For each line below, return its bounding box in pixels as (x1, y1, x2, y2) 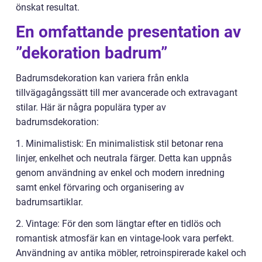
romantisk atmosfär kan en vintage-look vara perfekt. (16, 233, 234, 244)
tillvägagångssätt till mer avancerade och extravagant (16, 87, 237, 99)
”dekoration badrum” (16, 43, 167, 63)
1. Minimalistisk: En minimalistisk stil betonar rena (16, 138, 223, 150)
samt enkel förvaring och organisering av (16, 182, 184, 194)
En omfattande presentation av (16, 22, 241, 42)
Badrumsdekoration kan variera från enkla (16, 73, 189, 84)
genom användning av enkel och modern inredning (16, 167, 225, 179)
